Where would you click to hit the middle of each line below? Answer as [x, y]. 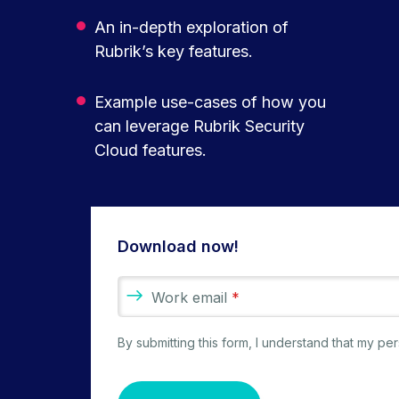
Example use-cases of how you [210, 102]
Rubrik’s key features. [174, 51]
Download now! [178, 246]
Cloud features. [151, 150]
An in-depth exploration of [191, 27]
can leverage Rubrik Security [199, 126]
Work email [191, 297]
